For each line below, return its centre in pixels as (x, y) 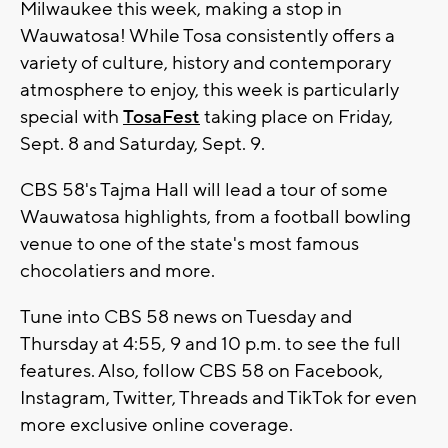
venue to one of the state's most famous (189, 243)
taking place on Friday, (296, 116)
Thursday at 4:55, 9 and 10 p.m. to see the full (210, 343)
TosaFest (161, 116)
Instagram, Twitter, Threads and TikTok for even (218, 397)
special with (71, 116)
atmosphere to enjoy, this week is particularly (209, 89)
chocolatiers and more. (117, 270)
